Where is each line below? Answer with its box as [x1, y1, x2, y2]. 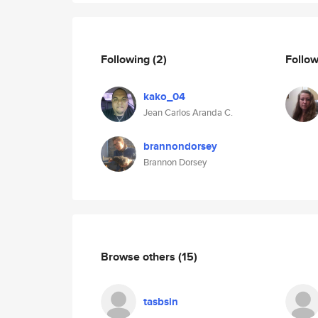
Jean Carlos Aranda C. [143, 106, 233, 119]
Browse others [101, 248, 178, 265]
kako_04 [143, 89, 185, 104]
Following [101, 50, 153, 67]
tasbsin [143, 294, 178, 309]
